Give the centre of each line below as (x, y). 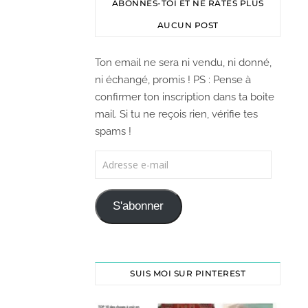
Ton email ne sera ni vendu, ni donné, (183, 63)
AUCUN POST (188, 25)
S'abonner (139, 206)
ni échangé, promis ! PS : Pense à (173, 80)
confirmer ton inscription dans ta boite (185, 97)
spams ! (113, 131)
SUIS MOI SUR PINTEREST (188, 273)
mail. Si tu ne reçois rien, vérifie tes (176, 114)
